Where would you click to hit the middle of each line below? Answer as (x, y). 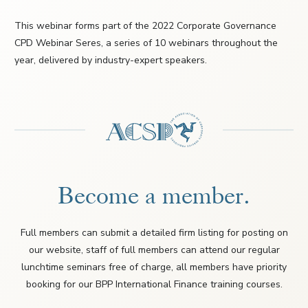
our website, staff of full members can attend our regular (154, 250)
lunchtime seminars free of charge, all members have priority (154, 267)
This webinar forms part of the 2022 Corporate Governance (145, 26)
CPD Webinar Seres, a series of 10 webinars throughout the (146, 43)
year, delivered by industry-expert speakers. (111, 60)
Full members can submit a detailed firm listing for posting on (154, 233)
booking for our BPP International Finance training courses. (154, 285)
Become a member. (154, 196)
